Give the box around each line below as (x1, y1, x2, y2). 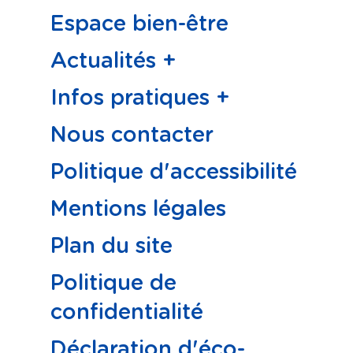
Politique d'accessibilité (50, 162, 297, 183)
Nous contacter (50, 124, 214, 146)
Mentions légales (50, 199, 226, 220)
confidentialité (50, 302, 203, 323)
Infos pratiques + (50, 87, 230, 109)
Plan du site (50, 236, 173, 257)
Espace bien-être (50, 13, 229, 35)
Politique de (50, 273, 176, 294)
